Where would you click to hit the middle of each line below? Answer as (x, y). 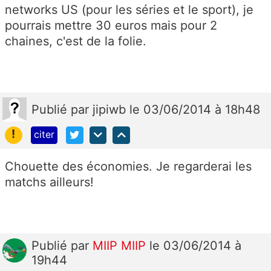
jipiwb (111, 109)
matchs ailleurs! (49, 182)
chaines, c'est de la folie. (76, 41)
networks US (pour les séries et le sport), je (129, 9)
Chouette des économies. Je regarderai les (128, 166)
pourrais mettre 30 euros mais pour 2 (111, 25)
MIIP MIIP (121, 245)
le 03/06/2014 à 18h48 (195, 109)
